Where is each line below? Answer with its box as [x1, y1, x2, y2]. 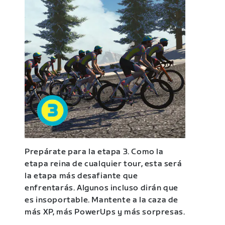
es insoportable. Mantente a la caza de [25, 195, 179, 205]
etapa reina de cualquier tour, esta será [25, 159, 182, 169]
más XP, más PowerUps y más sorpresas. [25, 207, 185, 217]
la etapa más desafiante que [25, 171, 138, 181]
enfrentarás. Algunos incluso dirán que [25, 183, 179, 193]
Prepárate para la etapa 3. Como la [25, 147, 164, 157]
